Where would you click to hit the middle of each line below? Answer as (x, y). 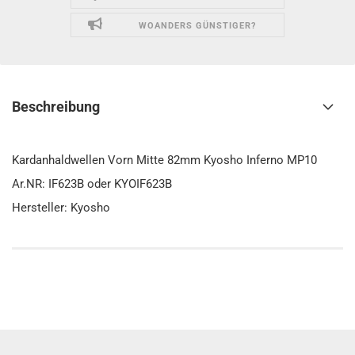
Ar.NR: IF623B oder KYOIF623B (92, 184)
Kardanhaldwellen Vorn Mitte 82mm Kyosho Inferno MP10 (164, 160)
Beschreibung (56, 107)
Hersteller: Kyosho (61, 208)
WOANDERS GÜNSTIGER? (197, 26)
